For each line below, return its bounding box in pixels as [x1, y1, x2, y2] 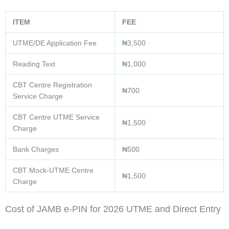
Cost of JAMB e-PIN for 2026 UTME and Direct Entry [5, 204, 221, 215]
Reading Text [13, 60, 55, 68]
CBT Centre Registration [13, 81, 92, 89]
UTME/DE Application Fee [13, 39, 97, 48]
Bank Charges [13, 145, 59, 154]
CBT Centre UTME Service [13, 113, 100, 122]
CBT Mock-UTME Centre [13, 166, 94, 175]
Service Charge [13, 92, 63, 101]
